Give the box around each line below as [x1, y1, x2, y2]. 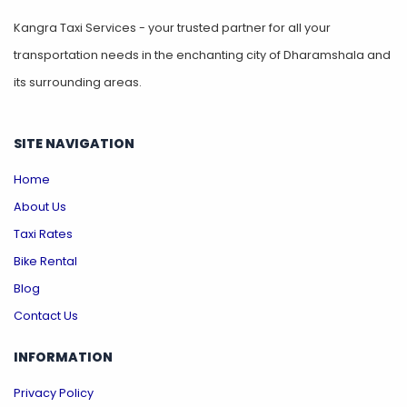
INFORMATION [14, 348, 113, 367]
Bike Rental [14, 253, 77, 270]
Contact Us [14, 308, 78, 324]
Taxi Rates [14, 226, 73, 243]
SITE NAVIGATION [14, 134, 134, 154]
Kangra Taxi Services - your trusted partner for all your [14, 20, 331, 36]
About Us [14, 199, 66, 215]
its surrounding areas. [14, 74, 142, 91]
